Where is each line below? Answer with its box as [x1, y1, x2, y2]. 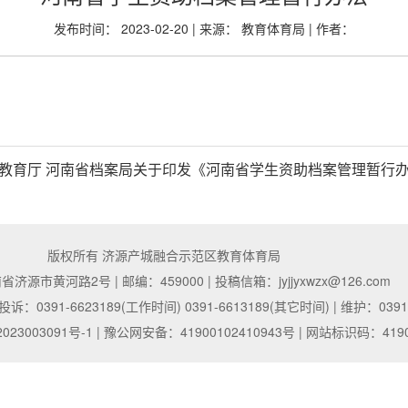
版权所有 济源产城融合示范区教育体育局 [47, 246, 281, 264]
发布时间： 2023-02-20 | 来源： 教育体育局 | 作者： [54, 19, 354, 37]
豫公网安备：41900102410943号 [103, 322, 295, 341]
